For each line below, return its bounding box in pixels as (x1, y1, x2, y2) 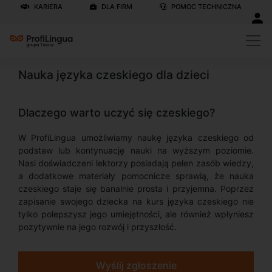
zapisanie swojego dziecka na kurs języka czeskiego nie (18, 196, 254, 206)
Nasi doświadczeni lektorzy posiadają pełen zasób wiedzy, (18, 158, 254, 168)
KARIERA (32, 2, 63, 11)
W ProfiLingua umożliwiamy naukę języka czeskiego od (18, 132, 254, 143)
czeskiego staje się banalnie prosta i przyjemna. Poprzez (18, 183, 254, 194)
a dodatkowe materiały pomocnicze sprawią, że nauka (18, 171, 254, 181)
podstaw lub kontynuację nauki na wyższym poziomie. (18, 145, 254, 155)
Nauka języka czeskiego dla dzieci (18, 67, 209, 82)
